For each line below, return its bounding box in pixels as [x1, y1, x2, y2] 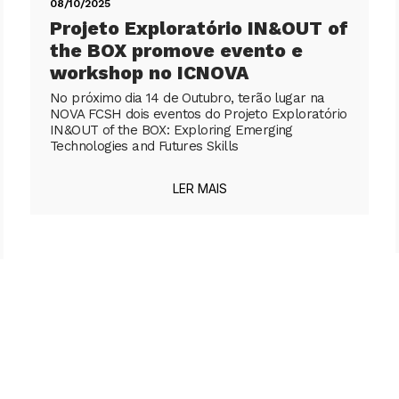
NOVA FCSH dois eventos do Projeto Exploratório [50, 105, 347, 122]
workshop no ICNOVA [50, 61, 248, 84]
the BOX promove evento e [50, 38, 303, 61]
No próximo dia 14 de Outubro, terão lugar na [50, 89, 325, 106]
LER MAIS [172, 180, 227, 196]
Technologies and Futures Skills [50, 137, 239, 154]
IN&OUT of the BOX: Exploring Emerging [50, 121, 293, 138]
